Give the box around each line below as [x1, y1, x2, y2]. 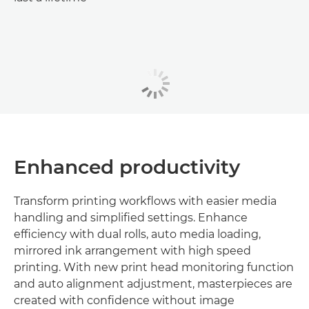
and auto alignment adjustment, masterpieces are [14, 277, 292, 290]
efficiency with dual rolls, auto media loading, [14, 227, 261, 241]
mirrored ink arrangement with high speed [14, 243, 251, 257]
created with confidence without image [14, 293, 235, 307]
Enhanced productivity [14, 154, 240, 179]
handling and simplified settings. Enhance [14, 210, 248, 224]
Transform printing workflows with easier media [14, 194, 277, 208]
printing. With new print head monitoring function [14, 260, 294, 274]
